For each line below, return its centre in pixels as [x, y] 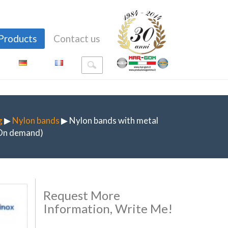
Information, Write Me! [108, 208]
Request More [81, 195]
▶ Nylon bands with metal [109, 120]
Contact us [77, 38]
